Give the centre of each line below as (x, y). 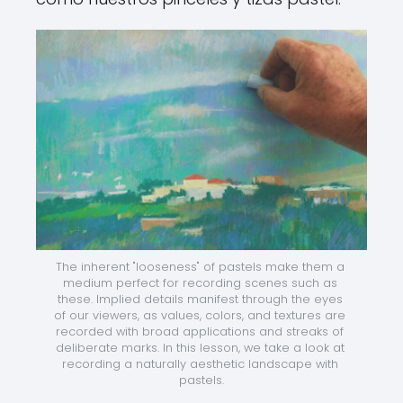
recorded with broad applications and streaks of (200, 332)
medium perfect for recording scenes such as (200, 283)
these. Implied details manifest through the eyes (200, 300)
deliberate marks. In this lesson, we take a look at (200, 348)
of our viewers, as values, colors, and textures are (200, 316)
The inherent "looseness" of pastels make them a (200, 267)
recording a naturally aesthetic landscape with (200, 364)
